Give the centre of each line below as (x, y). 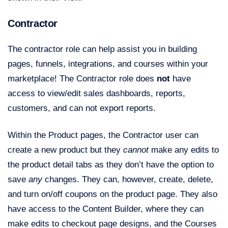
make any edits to (184, 150)
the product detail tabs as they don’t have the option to (111, 165)
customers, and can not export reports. (82, 108)
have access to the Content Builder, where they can (106, 209)
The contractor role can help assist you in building (102, 49)
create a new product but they (65, 150)
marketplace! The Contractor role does (81, 79)
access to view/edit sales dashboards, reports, (96, 94)
